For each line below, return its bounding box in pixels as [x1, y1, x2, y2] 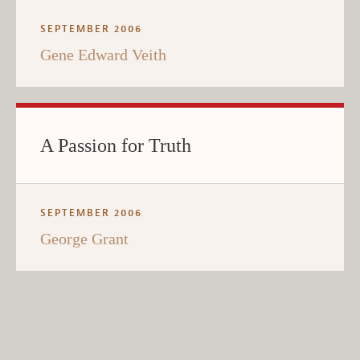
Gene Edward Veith [40, 46, 166, 64]
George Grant [40, 230, 129, 248]
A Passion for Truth [40, 135, 191, 157]
